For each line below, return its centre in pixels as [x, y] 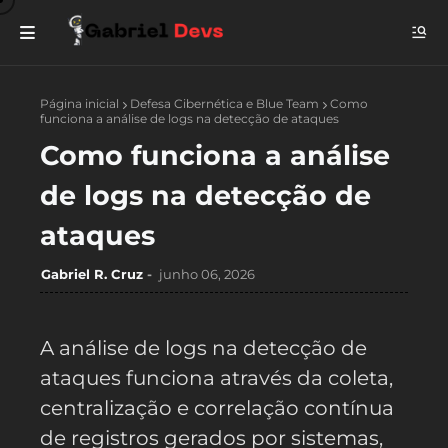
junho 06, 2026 [207, 274]
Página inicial [79, 103]
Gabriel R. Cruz [92, 274]
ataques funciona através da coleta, [216, 378]
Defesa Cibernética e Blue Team [224, 103]
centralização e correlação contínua [217, 408]
